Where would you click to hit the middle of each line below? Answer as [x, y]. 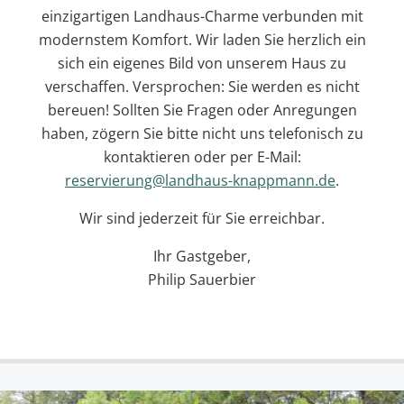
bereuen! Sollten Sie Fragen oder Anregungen [202, 110]
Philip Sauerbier [202, 279]
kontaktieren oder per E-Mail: [202, 156]
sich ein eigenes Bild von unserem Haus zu [202, 63]
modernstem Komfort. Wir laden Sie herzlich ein [202, 39]
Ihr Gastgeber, [202, 256]
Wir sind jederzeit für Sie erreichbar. [202, 218]
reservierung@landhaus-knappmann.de [200, 180]
